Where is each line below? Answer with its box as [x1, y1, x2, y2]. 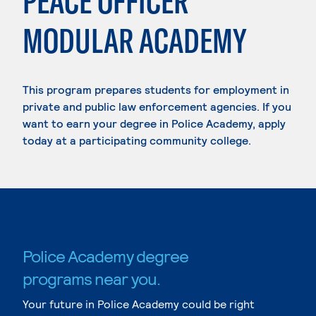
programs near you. [23, 268, 160, 288]
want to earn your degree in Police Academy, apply [23, 116, 286, 130]
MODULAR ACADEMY [23, 19, 247, 61]
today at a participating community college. [23, 133, 251, 147]
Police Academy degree [23, 245, 188, 266]
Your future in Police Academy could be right [23, 297, 255, 310]
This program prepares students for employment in [23, 83, 289, 96]
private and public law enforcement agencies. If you [23, 99, 291, 113]
